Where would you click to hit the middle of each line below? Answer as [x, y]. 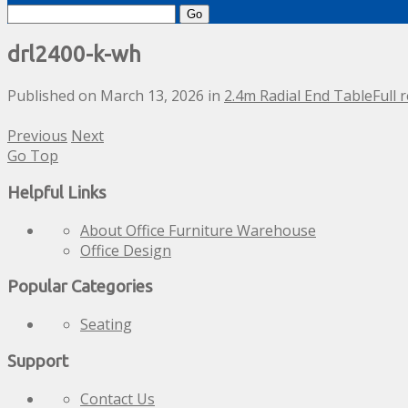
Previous [37, 136]
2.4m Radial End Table [298, 96]
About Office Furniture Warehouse [198, 230]
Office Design [126, 250]
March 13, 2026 [152, 96]
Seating [106, 325]
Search [30, 12]
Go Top [33, 156]
